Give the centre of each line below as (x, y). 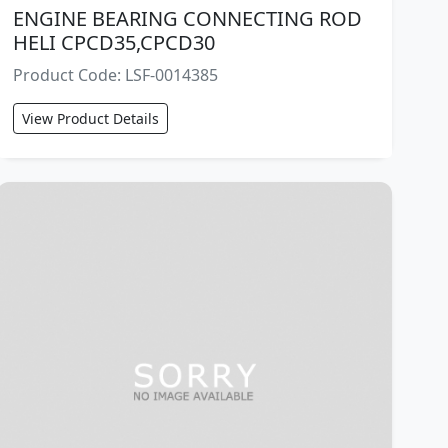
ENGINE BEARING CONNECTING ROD (188, 19)
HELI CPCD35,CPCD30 (114, 43)
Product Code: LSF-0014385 (116, 75)
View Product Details (91, 119)
